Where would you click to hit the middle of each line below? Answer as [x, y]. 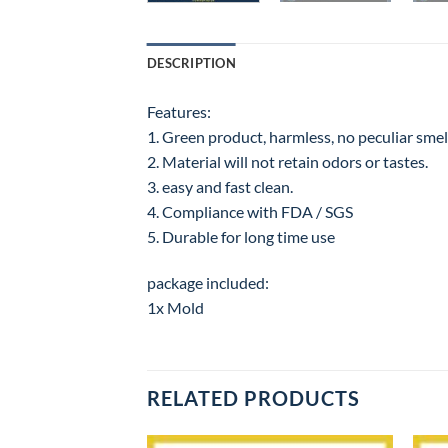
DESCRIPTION [191, 62]
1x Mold [175, 307]
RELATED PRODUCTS [253, 398]
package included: [208, 282]
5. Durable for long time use [241, 236]
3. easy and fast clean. [220, 186]
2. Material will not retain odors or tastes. [287, 161]
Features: [179, 111]
